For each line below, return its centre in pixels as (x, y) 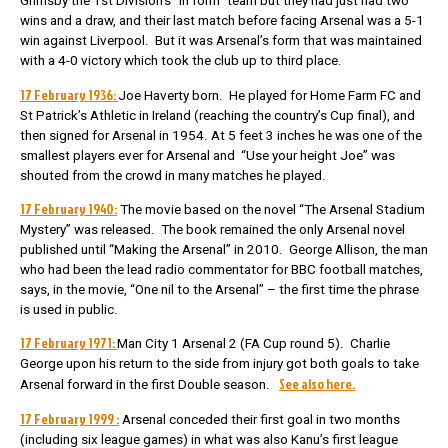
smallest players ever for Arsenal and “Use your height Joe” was (207, 155)
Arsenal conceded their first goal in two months (259, 419)
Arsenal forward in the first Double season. (149, 385)
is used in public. (69, 309)
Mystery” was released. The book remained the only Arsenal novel (212, 229)
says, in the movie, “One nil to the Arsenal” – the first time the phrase (219, 289)
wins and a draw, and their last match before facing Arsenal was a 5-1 (222, 21)
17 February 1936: (69, 94)
